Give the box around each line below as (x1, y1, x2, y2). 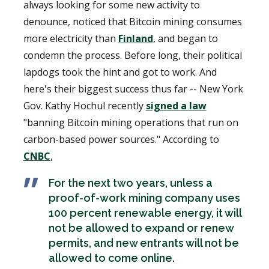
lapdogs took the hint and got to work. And (23, 65, 217, 79)
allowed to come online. (48, 251, 175, 264)
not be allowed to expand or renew (48, 221, 234, 234)
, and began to (153, 31, 218, 45)
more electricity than (23, 31, 118, 45)
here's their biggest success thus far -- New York (23, 82, 243, 95)
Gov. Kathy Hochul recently (23, 98, 146, 112)
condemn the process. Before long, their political (23, 48, 242, 62)
